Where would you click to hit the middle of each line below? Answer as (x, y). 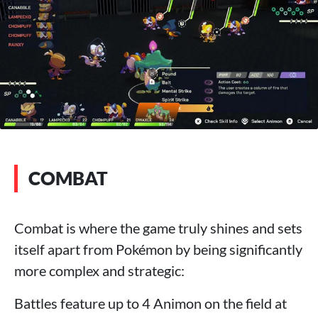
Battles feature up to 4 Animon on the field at (150, 303)
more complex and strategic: (99, 271)
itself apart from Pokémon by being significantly (158, 250)
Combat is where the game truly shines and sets (158, 228)
